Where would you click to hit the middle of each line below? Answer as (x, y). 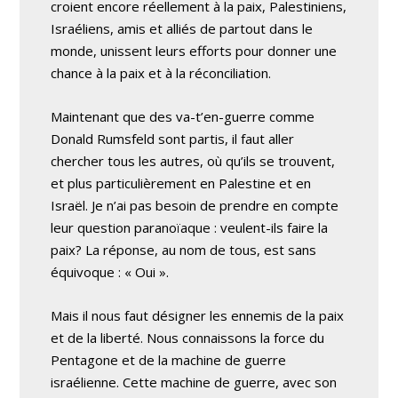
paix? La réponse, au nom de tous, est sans (184, 250)
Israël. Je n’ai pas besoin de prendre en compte (195, 205)
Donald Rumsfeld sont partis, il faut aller (173, 139)
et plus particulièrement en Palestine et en (181, 183)
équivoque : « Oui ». (110, 272)
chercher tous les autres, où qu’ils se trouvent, (193, 161)
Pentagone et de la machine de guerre (169, 360)
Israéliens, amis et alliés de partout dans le (182, 28)
